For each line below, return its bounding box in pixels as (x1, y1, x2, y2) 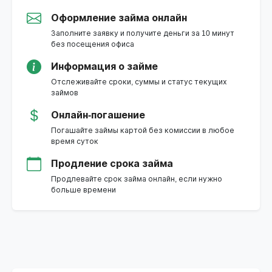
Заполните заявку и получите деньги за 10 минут (51, 29, 234, 38)
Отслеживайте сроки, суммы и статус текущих (51, 78, 227, 87)
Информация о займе (51, 61, 158, 72)
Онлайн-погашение (51, 110, 145, 121)
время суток (51, 137, 98, 146)
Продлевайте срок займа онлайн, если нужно (51, 175, 222, 184)
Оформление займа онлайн (51, 13, 187, 24)
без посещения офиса (51, 40, 134, 49)
